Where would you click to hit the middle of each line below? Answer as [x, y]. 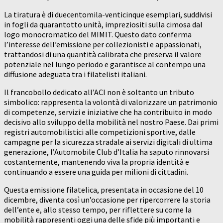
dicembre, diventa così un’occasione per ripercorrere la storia [107, 200]
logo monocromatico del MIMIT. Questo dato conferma [98, 35]
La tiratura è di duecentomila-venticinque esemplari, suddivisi [108, 15]
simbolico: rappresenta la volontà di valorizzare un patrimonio [111, 102]
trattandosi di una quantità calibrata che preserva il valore [103, 55]
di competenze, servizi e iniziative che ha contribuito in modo [108, 112]
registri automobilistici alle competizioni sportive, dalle [100, 132]
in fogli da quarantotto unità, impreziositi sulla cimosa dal [103, 25]
